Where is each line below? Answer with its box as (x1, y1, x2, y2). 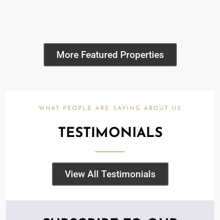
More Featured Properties (56, 49, 164, 60)
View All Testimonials (64, 168, 156, 180)
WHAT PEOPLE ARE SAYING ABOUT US (38, 106, 182, 111)
